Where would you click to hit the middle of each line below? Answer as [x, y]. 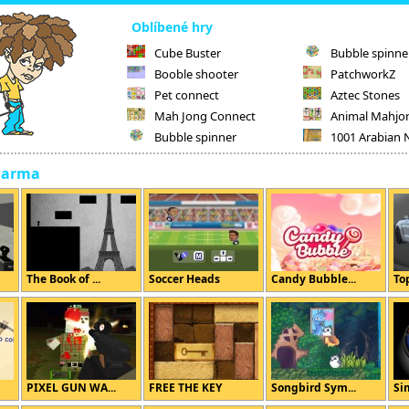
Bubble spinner [195, 137]
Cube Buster [188, 53]
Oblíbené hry [172, 27]
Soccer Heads [184, 279]
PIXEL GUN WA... [71, 388]
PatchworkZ [363, 74]
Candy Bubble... [314, 279]
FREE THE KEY [185, 388]
